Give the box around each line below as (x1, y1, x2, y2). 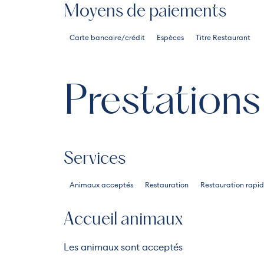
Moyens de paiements (63, 4, 226, 21)
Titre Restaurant (195, 33, 250, 42)
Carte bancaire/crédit (69, 33, 145, 42)
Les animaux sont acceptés (63, 241, 183, 254)
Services (63, 151, 126, 168)
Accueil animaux (63, 212, 183, 229)
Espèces (156, 33, 184, 42)
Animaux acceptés (69, 180, 133, 190)
